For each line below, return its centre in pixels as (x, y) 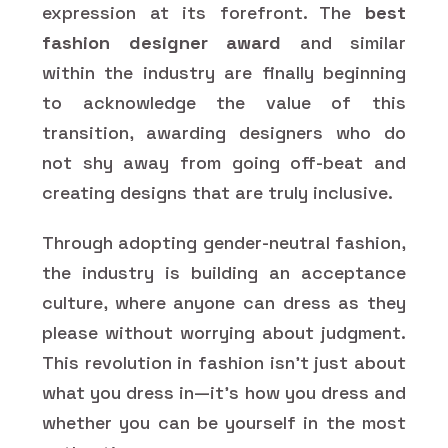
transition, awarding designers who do (224, 132)
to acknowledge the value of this (224, 102)
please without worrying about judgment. (224, 332)
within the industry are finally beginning (224, 72)
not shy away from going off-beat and (224, 162)
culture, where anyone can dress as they (224, 302)
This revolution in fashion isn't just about (224, 362)
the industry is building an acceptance (224, 272)
